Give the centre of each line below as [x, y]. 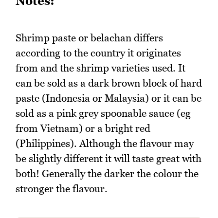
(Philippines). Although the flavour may [105, 144]
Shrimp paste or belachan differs [89, 38]
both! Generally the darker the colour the [107, 174]
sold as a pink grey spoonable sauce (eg [103, 113]
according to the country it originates [98, 53]
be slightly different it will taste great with [109, 159]
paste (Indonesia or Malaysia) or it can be [109, 98]
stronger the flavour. [62, 189]
